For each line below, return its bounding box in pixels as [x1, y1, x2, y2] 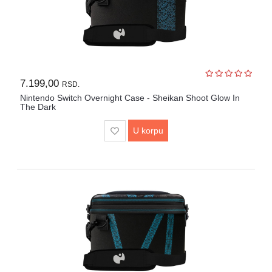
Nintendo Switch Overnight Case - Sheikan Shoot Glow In [19, 93, 240, 103]
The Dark [19, 102, 56, 112]
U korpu [132, 126, 163, 136]
